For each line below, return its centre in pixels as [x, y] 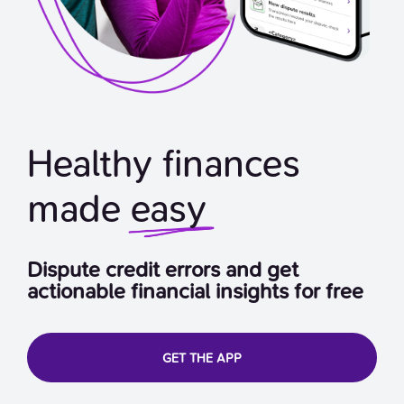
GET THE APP [202, 358]
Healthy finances [164, 163]
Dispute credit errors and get [163, 269]
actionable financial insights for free [195, 291]
